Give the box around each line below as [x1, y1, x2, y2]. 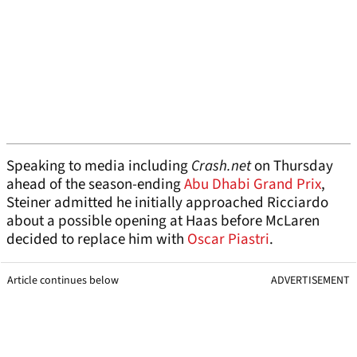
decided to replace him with [6, 229, 187, 251]
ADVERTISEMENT [271, 273, 350, 289]
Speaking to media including [6, 155, 191, 178]
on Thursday [254, 155, 333, 178]
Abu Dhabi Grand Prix [184, 174, 321, 196]
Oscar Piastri [187, 229, 269, 251]
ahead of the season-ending [6, 174, 184, 196]
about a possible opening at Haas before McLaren [6, 210, 320, 233]
